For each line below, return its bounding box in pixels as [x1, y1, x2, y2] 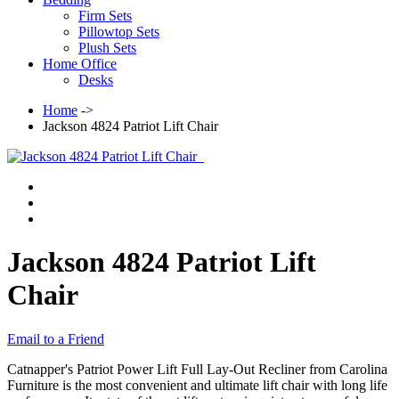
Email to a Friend [7, 330, 104, 346]
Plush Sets [78, 39, 136, 55]
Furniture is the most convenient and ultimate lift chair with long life [7, 377, 387, 393]
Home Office [43, 55, 117, 71]
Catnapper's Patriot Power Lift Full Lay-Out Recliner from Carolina [7, 361, 387, 377]
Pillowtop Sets [78, 23, 159, 39]
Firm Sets [78, 7, 132, 23]
